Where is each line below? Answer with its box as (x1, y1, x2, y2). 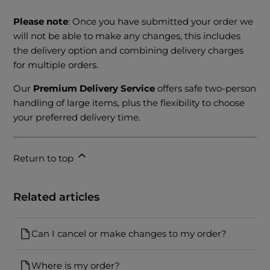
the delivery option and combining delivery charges (13, 45, 244, 57)
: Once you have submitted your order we (68, 16, 254, 28)
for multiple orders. (13, 59, 99, 71)
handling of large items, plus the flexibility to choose (13, 97, 245, 109)
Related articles (13, 190, 100, 204)
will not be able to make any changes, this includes (13, 30, 241, 42)
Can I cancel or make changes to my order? (31, 228, 227, 240)
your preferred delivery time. (13, 111, 141, 124)
